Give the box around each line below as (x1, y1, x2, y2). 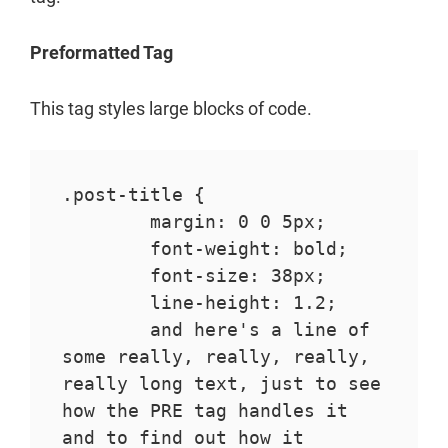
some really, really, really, (61, 346, 370, 368)
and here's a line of (61, 319, 150, 341)
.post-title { (61, 184, 205, 206)
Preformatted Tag (30, 42, 173, 64)
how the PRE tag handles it (61, 400, 348, 422)
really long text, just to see (61, 373, 381, 395)
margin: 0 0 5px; (61, 211, 150, 233)
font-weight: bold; (61, 238, 150, 260)
